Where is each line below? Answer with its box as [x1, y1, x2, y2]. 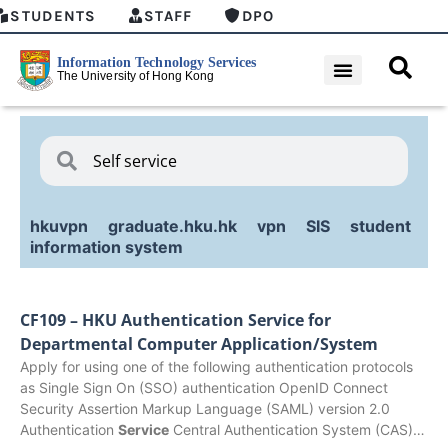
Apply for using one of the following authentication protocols [20, 357, 413, 375]
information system [30, 236, 183, 257]
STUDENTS [10, 7, 97, 25]
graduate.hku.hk [108, 215, 237, 236]
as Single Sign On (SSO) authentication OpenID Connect [20, 378, 388, 396]
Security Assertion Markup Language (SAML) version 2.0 [20, 399, 390, 417]
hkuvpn [30, 215, 88, 236]
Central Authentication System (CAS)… [169, 420, 425, 438]
